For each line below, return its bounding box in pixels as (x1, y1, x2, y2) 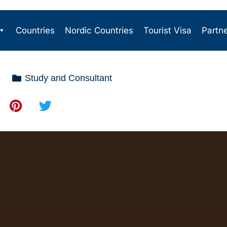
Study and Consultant (24, 73, 112, 83)
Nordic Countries (64, 25, 133, 35)
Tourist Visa (143, 25, 192, 35)
